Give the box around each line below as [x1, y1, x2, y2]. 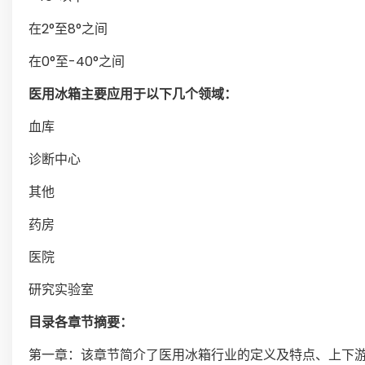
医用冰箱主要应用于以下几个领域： [29, 85, 237, 103]
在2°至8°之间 [29, 20, 108, 38]
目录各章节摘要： [29, 313, 133, 332]
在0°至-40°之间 [29, 52, 125, 71]
